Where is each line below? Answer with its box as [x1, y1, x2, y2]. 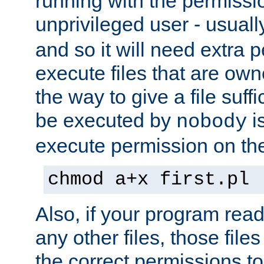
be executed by [35, 109, 176, 132]
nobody [176, 111, 247, 134]
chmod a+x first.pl [48, 169, 249, 191]
